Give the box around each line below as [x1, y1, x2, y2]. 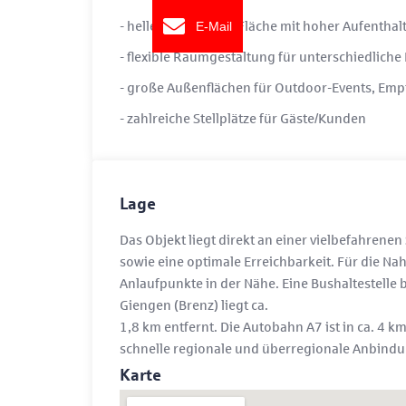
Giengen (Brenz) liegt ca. [120, 296, 268, 314]
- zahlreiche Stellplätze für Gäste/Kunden [120, 110, 366, 127]
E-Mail [196, 19, 232, 34]
